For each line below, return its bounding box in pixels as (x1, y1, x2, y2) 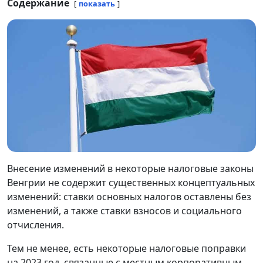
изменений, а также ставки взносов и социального (7, 204, 242, 218)
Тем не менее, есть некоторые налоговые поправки (7, 242, 246, 255)
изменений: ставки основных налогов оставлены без (7, 190, 251, 204)
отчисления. (7, 218, 66, 232)
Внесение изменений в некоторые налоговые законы (7, 162, 254, 176)
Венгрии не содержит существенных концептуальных (7, 176, 255, 190)
